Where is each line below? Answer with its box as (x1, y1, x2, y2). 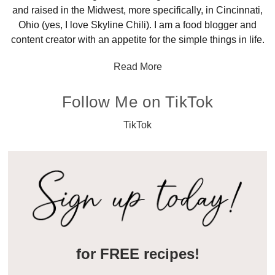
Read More (113, 61, 162, 72)
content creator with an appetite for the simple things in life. (10, 34, 265, 45)
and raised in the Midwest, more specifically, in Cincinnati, (12, 4, 263, 15)
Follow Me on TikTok (61, 92, 214, 111)
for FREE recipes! (76, 246, 199, 263)
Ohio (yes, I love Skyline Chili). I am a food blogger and (18, 19, 257, 30)
